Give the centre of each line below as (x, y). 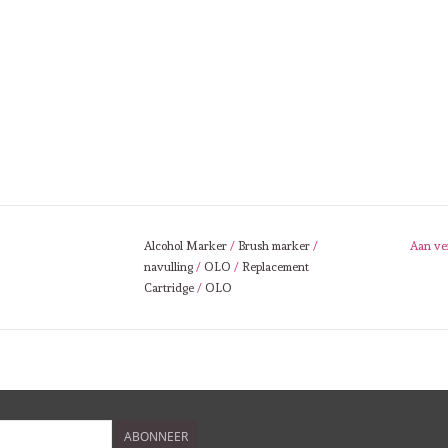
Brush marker (274, 245)
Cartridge (169, 287)
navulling (168, 266)
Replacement (275, 266)
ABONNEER (156, 436)
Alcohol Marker (185, 245)
